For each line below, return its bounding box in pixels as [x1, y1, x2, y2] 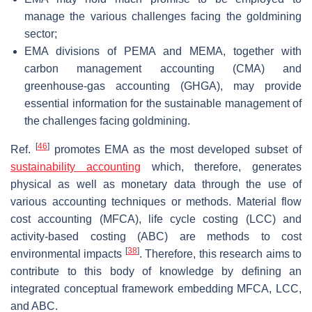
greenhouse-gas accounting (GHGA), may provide [24, 79, 302, 92]
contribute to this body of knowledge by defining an [10, 265, 302, 277]
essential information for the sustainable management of [24, 97, 302, 109]
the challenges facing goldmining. [24, 114, 190, 127]
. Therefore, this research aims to [139, 247, 302, 260]
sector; [24, 27, 57, 40]
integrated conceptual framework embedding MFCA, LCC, [10, 282, 302, 295]
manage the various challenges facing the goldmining [24, 10, 302, 22]
